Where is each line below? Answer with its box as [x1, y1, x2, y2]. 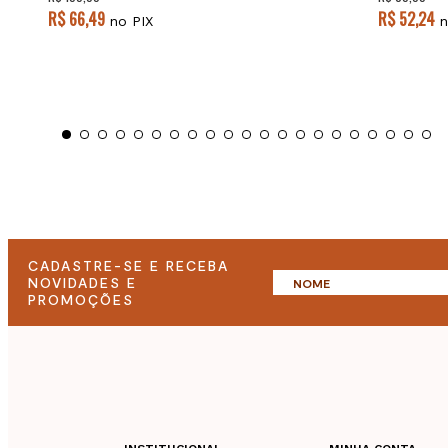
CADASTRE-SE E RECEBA [28, 257, 229, 275]
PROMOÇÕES [28, 291, 134, 309]
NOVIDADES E [28, 274, 137, 292]
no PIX [105, 13, 153, 30]
